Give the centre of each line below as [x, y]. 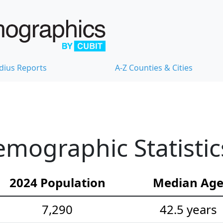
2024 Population [57, 182]
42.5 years [188, 209]
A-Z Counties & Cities [154, 67]
